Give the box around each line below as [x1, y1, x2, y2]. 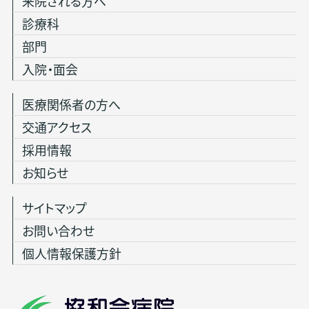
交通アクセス [21, 118, 92, 137]
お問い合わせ [21, 221, 94, 239]
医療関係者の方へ [21, 95, 121, 114]
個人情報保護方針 [21, 243, 121, 262]
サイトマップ [21, 198, 87, 217]
